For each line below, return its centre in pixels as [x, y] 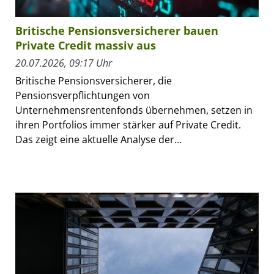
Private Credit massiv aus [86, 46]
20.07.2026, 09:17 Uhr [64, 63]
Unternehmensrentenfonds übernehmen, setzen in [134, 110]
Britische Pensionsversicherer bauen [117, 31]
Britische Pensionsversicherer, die [94, 81]
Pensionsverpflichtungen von [83, 96]
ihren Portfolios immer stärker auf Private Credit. [128, 125]
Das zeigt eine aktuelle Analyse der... [98, 140]
